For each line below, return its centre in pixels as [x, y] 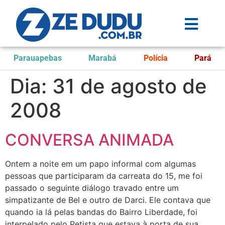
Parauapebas [37, 58]
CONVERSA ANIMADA [89, 140]
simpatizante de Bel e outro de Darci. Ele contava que [108, 200]
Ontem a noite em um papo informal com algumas [100, 164]
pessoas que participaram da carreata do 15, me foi [104, 176]
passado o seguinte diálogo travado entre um [92, 188]
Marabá [103, 58]
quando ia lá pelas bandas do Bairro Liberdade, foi [101, 212]
